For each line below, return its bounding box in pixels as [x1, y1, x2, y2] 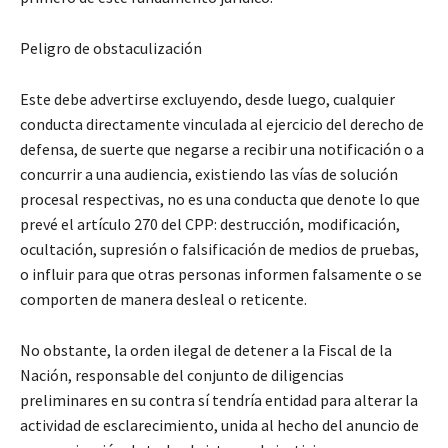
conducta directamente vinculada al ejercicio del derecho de [20, 114, 424, 135]
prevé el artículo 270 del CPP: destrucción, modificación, [20, 214, 400, 235]
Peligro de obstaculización [20, 38, 202, 59]
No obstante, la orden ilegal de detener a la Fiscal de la [20, 340, 392, 361]
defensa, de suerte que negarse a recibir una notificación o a [20, 139, 424, 160]
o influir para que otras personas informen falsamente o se [20, 264, 422, 285]
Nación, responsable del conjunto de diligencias [20, 365, 344, 386]
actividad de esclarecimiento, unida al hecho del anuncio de [20, 415, 419, 436]
